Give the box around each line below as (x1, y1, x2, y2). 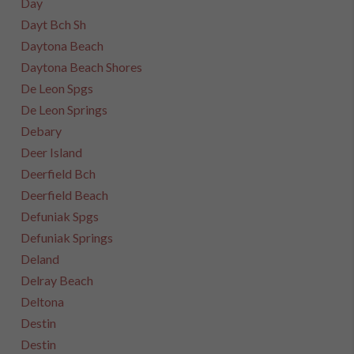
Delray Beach (21, 273, 94, 288)
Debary (21, 123, 62, 138)
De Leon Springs (21, 102, 108, 117)
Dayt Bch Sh (21, 17, 87, 32)
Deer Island (21, 145, 83, 160)
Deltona (21, 294, 65, 309)
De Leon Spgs (21, 81, 94, 96)
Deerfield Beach (21, 187, 109, 202)
